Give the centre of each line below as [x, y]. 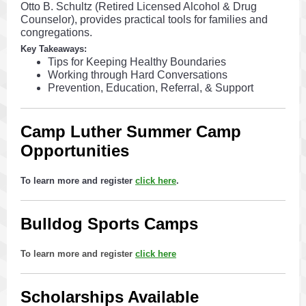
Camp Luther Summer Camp [131, 131]
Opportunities [75, 151]
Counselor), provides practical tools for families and [144, 19]
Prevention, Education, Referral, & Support [151, 88]
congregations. [56, 32]
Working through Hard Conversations [138, 75]
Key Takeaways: [54, 49]
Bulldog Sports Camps [109, 224]
